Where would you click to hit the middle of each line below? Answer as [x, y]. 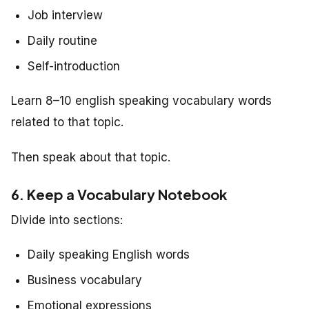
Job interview [65, 15]
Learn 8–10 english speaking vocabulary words [141, 100]
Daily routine [62, 40]
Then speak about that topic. [91, 157]
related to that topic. [67, 122]
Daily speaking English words [109, 254]
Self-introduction [74, 66]
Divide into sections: [67, 220]
